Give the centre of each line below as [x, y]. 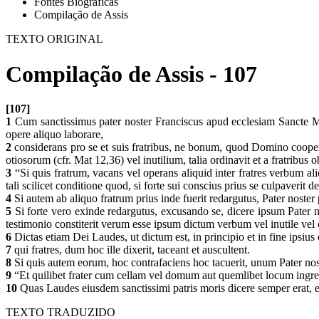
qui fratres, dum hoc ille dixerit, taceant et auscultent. [131, 250]
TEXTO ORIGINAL [54, 39]
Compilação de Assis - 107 [131, 74]
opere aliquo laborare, [56, 134]
